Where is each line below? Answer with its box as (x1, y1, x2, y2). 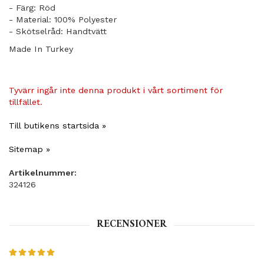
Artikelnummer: (9, 168, 77, 177)
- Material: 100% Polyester (9, 15, 117, 24)
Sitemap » (9, 144, 50, 154)
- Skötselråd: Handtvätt (9, 27, 107, 36)
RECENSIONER (97, 216, 167, 233)
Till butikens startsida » (9, 121, 106, 130)
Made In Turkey (9, 44, 73, 54)
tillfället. (9, 97, 42, 107)
